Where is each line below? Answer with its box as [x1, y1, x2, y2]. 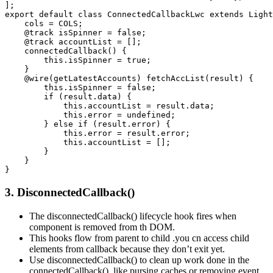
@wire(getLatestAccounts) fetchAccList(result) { [5, 74, 258, 83]
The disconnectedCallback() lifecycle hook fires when [29, 210, 236, 221]
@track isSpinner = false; [5, 28, 151, 38]
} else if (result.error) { [5, 119, 175, 129]
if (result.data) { [5, 92, 136, 102]
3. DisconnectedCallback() [5, 186, 135, 199]
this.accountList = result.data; [5, 101, 219, 111]
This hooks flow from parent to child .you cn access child [29, 232, 249, 243]
